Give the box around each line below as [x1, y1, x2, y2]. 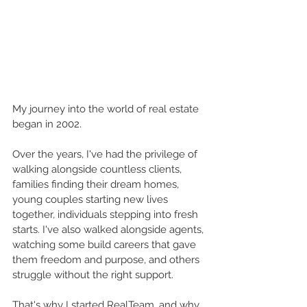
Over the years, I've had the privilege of [12, 147, 200, 160]
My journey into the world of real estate [12, 102, 201, 115]
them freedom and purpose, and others [12, 253, 202, 266]
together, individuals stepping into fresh [12, 208, 201, 221]
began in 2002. [12, 117, 82, 130]
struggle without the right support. [12, 268, 173, 281]
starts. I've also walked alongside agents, [12, 223, 206, 236]
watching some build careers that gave [12, 238, 199, 251]
